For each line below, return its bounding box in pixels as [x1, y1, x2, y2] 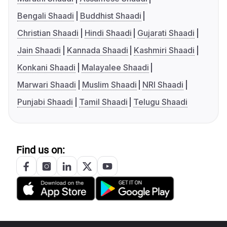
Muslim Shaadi [82, 80, 137, 90]
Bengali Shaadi [17, 11, 74, 21]
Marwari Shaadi [17, 80, 76, 90]
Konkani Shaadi [17, 62, 75, 73]
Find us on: [16, 144, 65, 157]
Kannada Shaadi [66, 45, 128, 56]
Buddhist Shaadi [80, 11, 141, 21]
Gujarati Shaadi [137, 28, 195, 39]
